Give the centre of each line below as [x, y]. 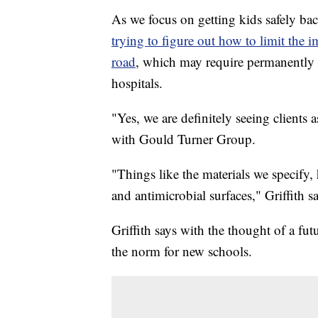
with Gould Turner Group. [183, 139]
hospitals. [137, 83]
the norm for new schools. [182, 251]
